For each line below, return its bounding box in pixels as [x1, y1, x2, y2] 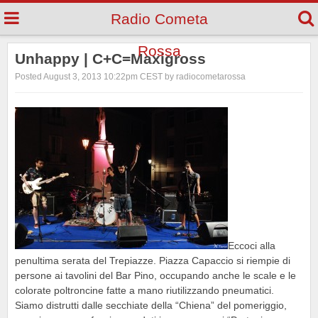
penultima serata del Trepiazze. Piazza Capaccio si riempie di [15, 255, 290, 266]
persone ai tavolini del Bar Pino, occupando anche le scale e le [15, 270, 296, 281]
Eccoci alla [228, 240, 275, 251]
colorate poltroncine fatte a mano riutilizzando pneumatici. [15, 285, 274, 296]
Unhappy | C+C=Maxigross [15, 50, 206, 67]
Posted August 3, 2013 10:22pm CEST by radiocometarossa [15, 72, 246, 82]
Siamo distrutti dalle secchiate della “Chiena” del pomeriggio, [15, 300, 287, 311]
